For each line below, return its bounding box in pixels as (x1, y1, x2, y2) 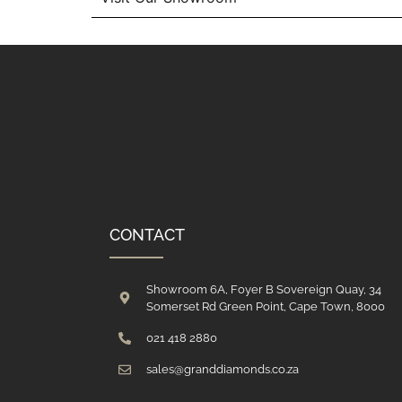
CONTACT (109, 225, 185, 245)
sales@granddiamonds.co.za (145, 363, 299, 377)
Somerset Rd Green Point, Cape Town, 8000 (145, 300, 385, 314)
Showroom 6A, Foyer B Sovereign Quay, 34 (145, 283, 381, 297)
